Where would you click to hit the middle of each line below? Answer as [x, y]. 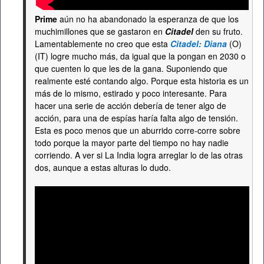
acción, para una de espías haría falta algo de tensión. [136, 118]
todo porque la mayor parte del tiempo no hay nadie [132, 143]
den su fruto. [218, 31]
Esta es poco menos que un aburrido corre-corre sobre [138, 130]
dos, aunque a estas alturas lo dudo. [103, 167]
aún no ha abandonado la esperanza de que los [148, 19]
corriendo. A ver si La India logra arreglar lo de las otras [139, 155]
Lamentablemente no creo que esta [103, 44]
